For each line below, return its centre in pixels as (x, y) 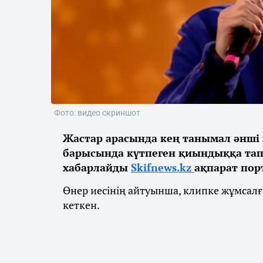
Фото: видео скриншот (97, 113)
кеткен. (81, 205)
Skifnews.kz (163, 168)
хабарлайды (97, 168)
